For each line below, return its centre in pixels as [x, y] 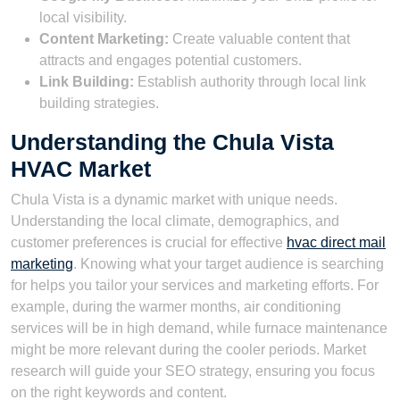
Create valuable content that [259, 39]
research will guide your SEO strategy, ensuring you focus [193, 371]
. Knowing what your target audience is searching [229, 264]
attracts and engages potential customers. [171, 61]
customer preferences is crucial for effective [149, 243]
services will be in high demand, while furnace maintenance [199, 329]
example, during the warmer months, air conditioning [176, 307]
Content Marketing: [104, 39]
